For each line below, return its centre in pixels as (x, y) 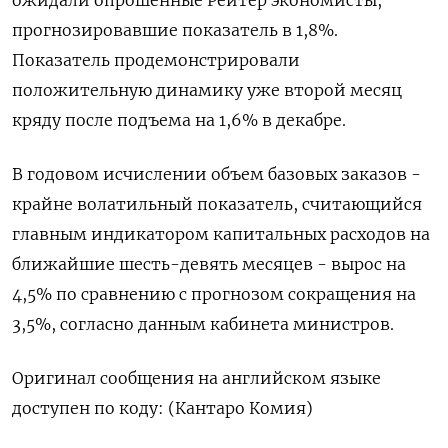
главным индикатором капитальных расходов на (221, 234)
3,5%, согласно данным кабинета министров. (203, 324)
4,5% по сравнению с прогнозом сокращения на (214, 294)
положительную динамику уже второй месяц (207, 90)
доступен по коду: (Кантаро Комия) (162, 408)
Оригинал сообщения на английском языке (196, 378)
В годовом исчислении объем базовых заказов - (216, 174)
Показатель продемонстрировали (156, 60)
